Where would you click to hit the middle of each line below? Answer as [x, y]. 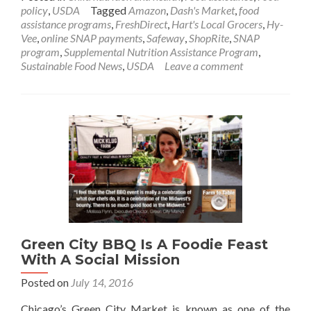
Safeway [166, 38]
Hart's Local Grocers [217, 24]
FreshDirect [141, 24]
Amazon [147, 10]
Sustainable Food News [72, 66]
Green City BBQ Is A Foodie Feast [144, 245]
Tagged [109, 10]
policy [34, 10]
